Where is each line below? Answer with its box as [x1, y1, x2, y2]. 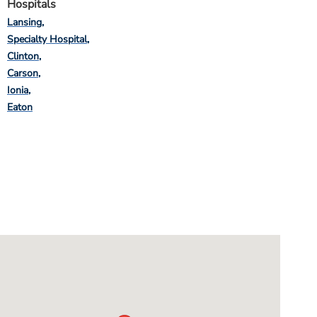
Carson [7, 67, 38, 80]
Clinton [7, 50, 39, 63]
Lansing [7, 16, 42, 29]
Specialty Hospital [7, 33, 87, 46]
